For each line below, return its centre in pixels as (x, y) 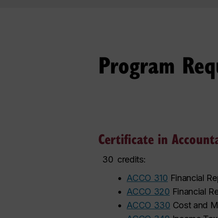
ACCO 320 (148, 191)
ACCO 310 (147, 178)
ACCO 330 (148, 205)
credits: (132, 159)
